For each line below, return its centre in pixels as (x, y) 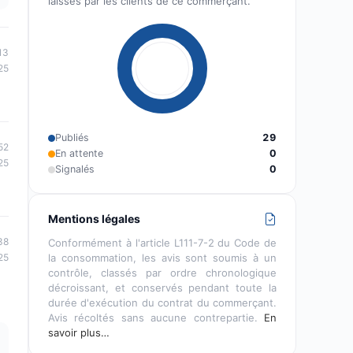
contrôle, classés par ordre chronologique (162, 273)
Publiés (72, 137)
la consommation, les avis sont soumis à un (162, 258)
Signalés (75, 169)
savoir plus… (79, 333)
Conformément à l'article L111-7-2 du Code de (162, 243)
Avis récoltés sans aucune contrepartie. (156, 318)
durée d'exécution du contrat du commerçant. (162, 303)
